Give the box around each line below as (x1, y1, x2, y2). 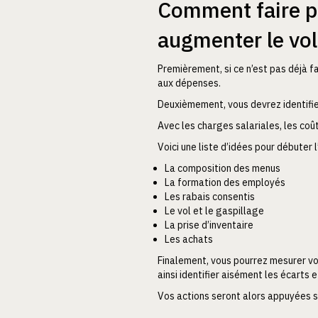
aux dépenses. (158, 76, 221, 89)
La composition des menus (165, 161, 280, 175)
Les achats (165, 232, 213, 246)
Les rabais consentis (165, 190, 255, 203)
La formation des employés (165, 175, 285, 189)
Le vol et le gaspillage (165, 204, 264, 217)
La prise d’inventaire (165, 218, 253, 231)
